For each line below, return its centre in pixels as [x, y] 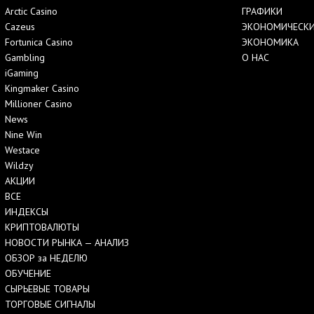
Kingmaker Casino [42, 89]
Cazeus [20, 27]
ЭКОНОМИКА [270, 42]
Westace [22, 150]
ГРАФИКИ [262, 12]
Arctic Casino [31, 12]
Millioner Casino [39, 104]
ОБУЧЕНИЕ [28, 274]
